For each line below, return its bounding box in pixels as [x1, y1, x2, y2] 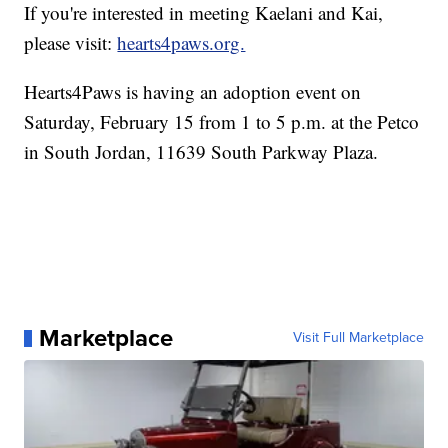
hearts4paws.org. [117, 30, 246, 56]
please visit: [24, 30, 118, 56]
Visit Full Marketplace [292, 327, 424, 349]
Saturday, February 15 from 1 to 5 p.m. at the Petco [24, 109, 420, 135]
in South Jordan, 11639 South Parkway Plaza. [24, 139, 379, 165]
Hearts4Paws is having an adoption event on [24, 79, 362, 105]
